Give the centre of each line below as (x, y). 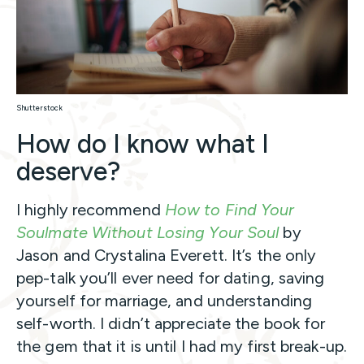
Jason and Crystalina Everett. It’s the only (167, 256)
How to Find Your (230, 210)
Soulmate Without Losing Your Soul (150, 233)
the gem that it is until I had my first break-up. (182, 347)
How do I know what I (143, 144)
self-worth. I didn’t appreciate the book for (171, 324)
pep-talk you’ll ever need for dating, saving (171, 278)
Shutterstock (39, 108)
